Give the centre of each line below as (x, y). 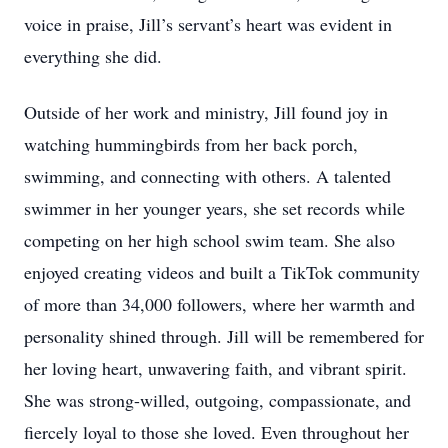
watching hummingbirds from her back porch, (191, 144)
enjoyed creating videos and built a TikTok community (222, 272)
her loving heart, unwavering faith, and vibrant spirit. (215, 368)
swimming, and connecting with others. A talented (207, 176)
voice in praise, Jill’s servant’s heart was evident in (208, 24)
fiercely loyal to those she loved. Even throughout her (216, 432)
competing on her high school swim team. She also (209, 240)
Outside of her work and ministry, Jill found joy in (206, 112)
